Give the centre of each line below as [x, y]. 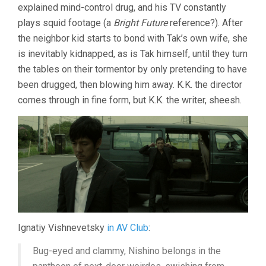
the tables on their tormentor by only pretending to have [132, 69]
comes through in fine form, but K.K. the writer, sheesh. [130, 100]
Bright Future [140, 23]
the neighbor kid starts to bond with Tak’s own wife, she [133, 39]
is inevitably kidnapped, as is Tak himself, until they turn [133, 54]
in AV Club [128, 227]
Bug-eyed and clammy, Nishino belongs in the [127, 251]
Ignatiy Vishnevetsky [62, 227]
